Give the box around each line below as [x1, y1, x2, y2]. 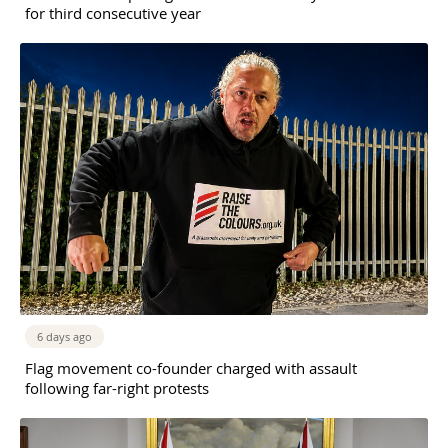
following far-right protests [25, 378, 209, 399]
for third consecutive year [25, 3, 201, 24]
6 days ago [37, 329, 92, 345]
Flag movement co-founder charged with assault [25, 358, 357, 379]
